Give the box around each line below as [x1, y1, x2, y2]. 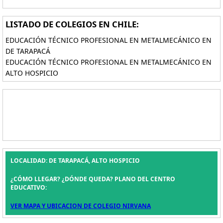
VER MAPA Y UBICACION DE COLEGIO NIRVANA [10, 202, 151, 210]
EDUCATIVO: [10, 183, 47, 192]
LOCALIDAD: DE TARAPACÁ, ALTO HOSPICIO [10, 156, 140, 165]
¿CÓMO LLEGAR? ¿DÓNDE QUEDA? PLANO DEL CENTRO [10, 175, 175, 183]
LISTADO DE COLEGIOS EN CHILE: [5, 18, 139, 30]
